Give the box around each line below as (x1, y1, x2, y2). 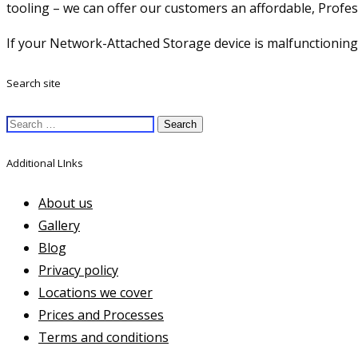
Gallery (38, 217, 80, 235)
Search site (6, 75, 61, 90)
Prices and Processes (38, 306, 164, 324)
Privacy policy (38, 261, 118, 280)
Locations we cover (38, 284, 153, 302)
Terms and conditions (38, 328, 169, 347)
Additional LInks (6, 156, 83, 171)
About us (38, 194, 93, 213)
